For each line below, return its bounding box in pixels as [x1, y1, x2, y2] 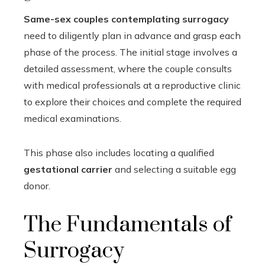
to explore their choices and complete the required [24, 96, 241, 108]
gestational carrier [24, 163, 112, 175]
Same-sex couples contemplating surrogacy [24, 13, 229, 25]
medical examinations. [24, 112, 121, 124]
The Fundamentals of [24, 211, 231, 238]
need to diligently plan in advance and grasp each [24, 30, 241, 41]
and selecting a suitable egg [112, 163, 236, 175]
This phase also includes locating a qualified [24, 147, 214, 159]
